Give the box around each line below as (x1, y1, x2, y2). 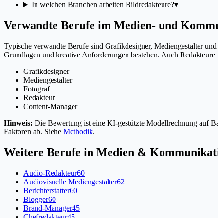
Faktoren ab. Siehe (4, 127, 61, 136)
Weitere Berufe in (4, 145, 96, 159)
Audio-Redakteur (23, 168, 77, 177)
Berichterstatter (23, 186, 70, 195)
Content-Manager (23, 102, 77, 110)
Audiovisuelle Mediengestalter (23, 177, 117, 186)
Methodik (63, 127, 93, 136)
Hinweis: (4, 118, 33, 127)
